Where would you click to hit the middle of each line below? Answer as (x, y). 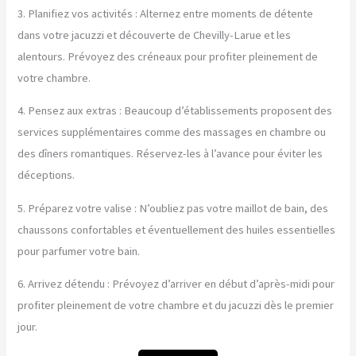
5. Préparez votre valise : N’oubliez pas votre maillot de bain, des (173, 208)
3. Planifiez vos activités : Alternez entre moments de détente (166, 13)
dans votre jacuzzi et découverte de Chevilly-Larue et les (155, 35)
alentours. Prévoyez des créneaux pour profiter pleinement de (168, 56)
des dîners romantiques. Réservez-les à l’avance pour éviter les (170, 154)
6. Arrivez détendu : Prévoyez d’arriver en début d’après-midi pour (176, 284)
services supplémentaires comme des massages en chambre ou (172, 132)
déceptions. (46, 175)
